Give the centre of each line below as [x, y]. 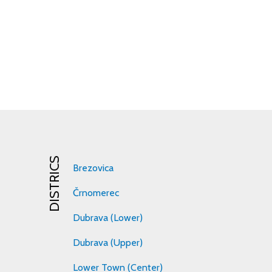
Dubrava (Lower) [108, 218]
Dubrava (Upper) [108, 243]
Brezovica [93, 168]
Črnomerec [96, 193]
